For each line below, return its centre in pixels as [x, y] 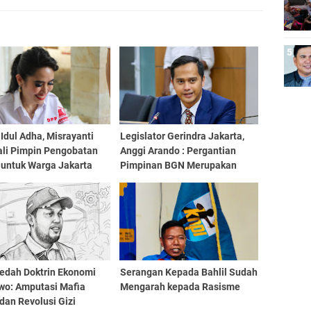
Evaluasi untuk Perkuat [170, 180]
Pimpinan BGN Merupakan [178, 165]
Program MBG [151, 194]
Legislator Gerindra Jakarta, [182, 136]
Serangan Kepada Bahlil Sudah [188, 272]
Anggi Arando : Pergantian [178, 151]
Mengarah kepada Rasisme [180, 287]
